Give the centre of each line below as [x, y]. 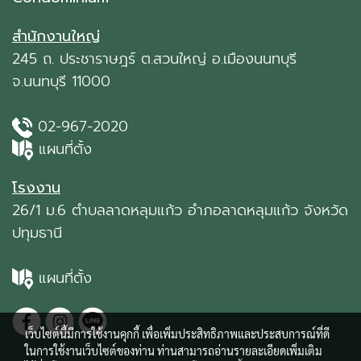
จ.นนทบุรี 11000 [61, 81]
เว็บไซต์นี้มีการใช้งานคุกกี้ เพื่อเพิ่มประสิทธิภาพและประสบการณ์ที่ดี [177, 334]
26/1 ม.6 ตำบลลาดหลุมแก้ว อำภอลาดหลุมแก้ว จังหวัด [180, 211]
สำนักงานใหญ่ [56, 36]
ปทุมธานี [37, 233]
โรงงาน [36, 188]
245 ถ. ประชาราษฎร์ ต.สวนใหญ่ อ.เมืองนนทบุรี [154, 59]
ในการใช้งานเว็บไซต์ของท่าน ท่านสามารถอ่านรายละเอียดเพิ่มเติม [174, 351]
